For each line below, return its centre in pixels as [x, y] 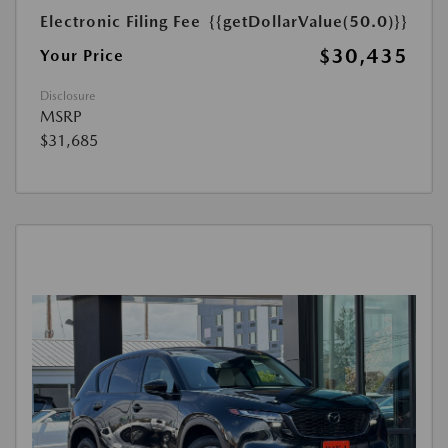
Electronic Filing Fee [120, 21]
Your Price [82, 55]
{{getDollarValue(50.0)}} [308, 21]
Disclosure [67, 95]
